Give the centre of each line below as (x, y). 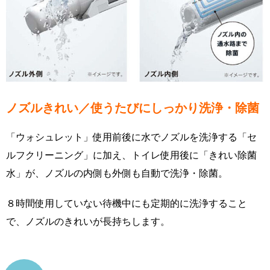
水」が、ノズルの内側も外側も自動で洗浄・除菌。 (117, 173)
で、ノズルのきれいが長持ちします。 (88, 221)
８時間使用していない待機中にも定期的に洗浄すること (127, 203)
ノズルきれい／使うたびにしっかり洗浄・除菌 (133, 108)
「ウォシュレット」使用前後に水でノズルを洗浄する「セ (131, 137)
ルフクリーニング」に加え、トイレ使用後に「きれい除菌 (131, 155)
